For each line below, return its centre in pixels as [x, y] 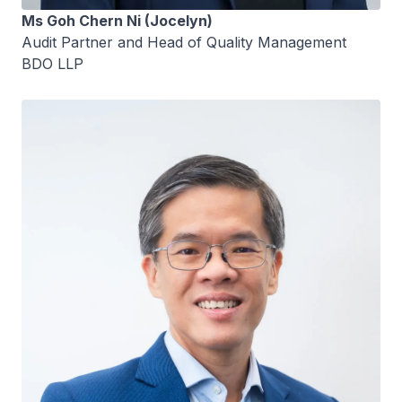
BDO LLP [52, 64]
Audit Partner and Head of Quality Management [184, 43]
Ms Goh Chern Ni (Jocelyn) [117, 21]
